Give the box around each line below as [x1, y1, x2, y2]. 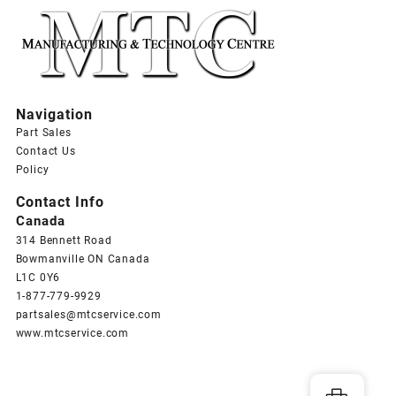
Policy [15, 163, 49, 176]
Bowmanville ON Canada [15, 252, 150, 265]
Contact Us [15, 144, 76, 157]
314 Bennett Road [15, 233, 112, 247]
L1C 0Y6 [15, 270, 61, 284]
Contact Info [15, 193, 104, 210]
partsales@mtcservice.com [15, 308, 162, 321]
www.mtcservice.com [15, 326, 129, 339]
